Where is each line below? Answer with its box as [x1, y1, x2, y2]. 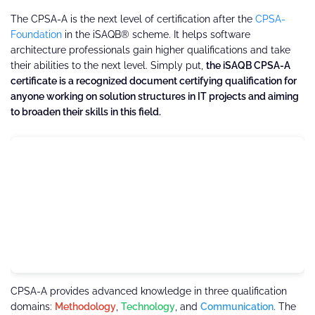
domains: [11, 300, 55, 312]
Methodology [55, 300, 116, 312]
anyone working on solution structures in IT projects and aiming [11, 90, 299, 102]
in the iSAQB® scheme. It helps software [62, 28, 250, 40]
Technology [121, 300, 175, 312]
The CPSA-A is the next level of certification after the [11, 13, 255, 25]
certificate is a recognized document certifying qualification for [11, 75, 297, 86]
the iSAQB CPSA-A [206, 59, 290, 71]
